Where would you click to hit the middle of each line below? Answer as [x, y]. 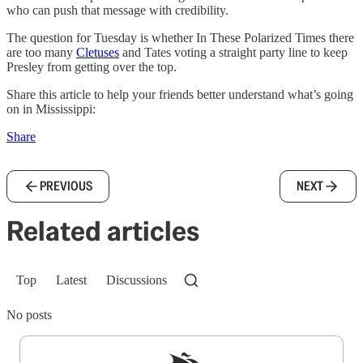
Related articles [103, 231]
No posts [29, 315]
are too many [41, 52]
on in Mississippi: [51, 109]
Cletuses [98, 52]
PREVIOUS [66, 186]
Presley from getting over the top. [92, 67]
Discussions [137, 280]
